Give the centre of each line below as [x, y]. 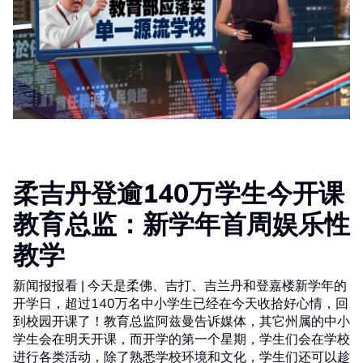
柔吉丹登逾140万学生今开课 [179, 193]
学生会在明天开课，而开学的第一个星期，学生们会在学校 [181, 339]
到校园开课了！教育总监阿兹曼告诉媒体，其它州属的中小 [181, 321]
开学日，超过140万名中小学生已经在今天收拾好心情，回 [181, 303]
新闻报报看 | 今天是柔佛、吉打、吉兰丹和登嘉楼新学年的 [180, 286]
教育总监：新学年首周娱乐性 [181, 224]
